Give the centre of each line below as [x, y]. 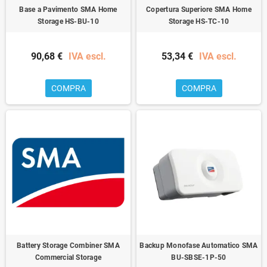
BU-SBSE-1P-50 [199, 257]
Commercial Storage [68, 257]
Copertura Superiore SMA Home [199, 9]
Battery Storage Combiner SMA [68, 245]
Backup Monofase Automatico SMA [199, 245]
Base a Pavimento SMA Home [68, 9]
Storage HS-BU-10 [68, 21]
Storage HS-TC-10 [199, 21]
